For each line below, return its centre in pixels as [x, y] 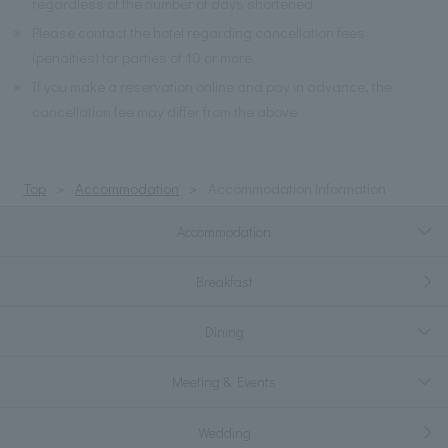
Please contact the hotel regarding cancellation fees [199, 32]
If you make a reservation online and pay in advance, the [212, 86]
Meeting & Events [224, 382]
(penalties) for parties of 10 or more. [144, 57]
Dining [224, 332]
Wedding [224, 432]
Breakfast [224, 281]
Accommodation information [297, 188]
